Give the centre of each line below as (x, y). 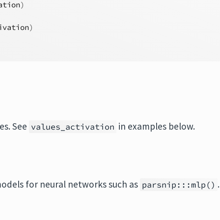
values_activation (73, 127)
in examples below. (156, 126)
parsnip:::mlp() (179, 185)
